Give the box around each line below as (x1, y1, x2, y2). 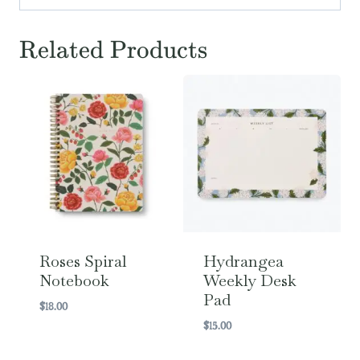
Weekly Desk (202, 270, 297, 292)
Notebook (39, 270, 109, 292)
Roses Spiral (39, 251, 127, 272)
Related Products (19, 35, 207, 64)
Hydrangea (202, 251, 284, 272)
